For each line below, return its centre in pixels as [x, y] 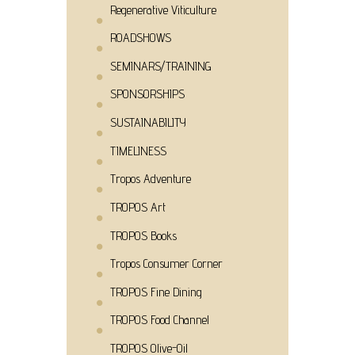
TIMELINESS [138, 151]
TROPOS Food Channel [159, 320]
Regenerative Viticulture [163, 10]
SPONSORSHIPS [147, 94]
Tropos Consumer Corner [166, 264]
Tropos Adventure [150, 179]
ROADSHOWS [140, 38]
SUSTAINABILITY [148, 123]
